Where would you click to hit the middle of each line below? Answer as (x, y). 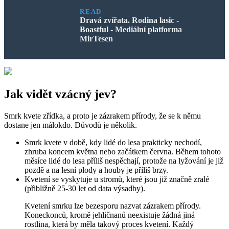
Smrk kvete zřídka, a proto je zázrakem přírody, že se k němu (102, 116)
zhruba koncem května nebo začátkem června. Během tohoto (123, 151)
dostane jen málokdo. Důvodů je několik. (71, 125)
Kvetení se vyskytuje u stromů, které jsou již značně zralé (117, 179)
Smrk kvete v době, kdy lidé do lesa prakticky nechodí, (113, 142)
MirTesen (97, 38)
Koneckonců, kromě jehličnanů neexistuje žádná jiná (110, 215)
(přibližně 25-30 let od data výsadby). (85, 188)
